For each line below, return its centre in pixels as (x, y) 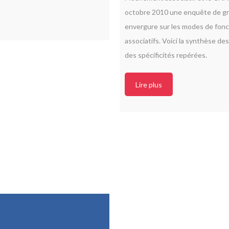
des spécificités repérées (165, 55)
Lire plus (149, 84)
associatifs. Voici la (155, 40)
